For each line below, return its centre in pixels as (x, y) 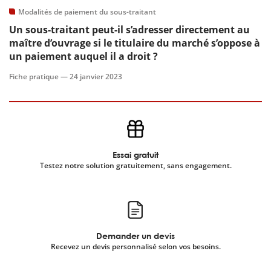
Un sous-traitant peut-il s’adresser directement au (129, 30)
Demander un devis (135, 236)
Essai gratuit (135, 155)
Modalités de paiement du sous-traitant (87, 12)
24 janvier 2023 (96, 77)
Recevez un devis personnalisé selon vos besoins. (135, 247)
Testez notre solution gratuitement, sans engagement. (135, 165)
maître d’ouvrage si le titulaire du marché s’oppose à (135, 43)
